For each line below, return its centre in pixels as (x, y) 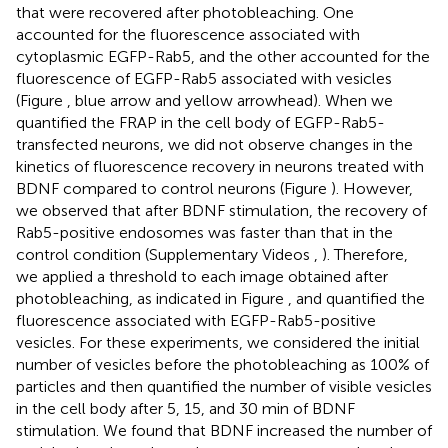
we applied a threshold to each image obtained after (202, 277)
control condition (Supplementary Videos (165, 255)
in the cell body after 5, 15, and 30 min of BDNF (185, 409)
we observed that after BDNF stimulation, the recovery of (221, 211)
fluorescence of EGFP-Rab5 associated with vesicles (204, 79)
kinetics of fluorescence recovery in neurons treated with (220, 167)
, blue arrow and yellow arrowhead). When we (230, 101)
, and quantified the (356, 299)
